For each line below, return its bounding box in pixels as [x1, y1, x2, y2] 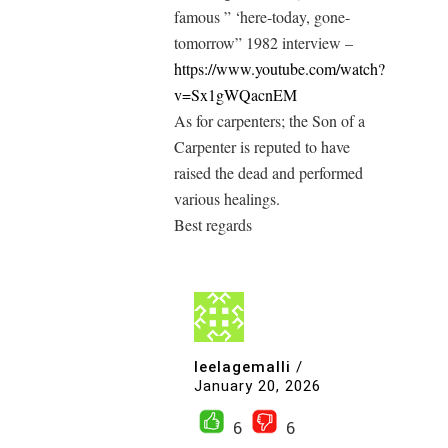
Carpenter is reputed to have [174, 136, 350, 158]
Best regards [174, 214, 252, 236]
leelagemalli [194, 357, 291, 376]
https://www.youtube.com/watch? [174, 58, 385, 80]
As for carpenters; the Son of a [174, 110, 365, 132]
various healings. [174, 188, 280, 210]
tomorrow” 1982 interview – [174, 32, 353, 54]
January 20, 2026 [194, 377, 321, 396]
